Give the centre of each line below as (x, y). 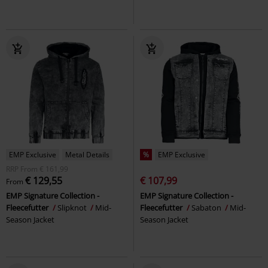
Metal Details (87, 154)
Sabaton (207, 207)
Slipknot (73, 207)
